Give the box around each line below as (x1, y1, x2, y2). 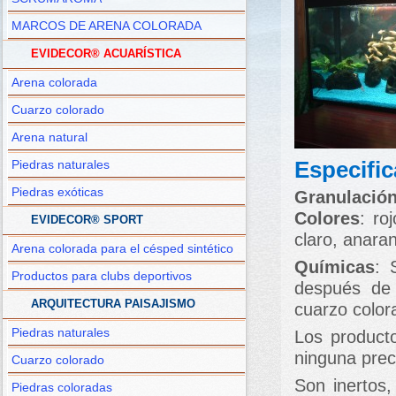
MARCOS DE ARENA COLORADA (11, 19, 202, 33)
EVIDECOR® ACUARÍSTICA (31, 48, 181, 60)
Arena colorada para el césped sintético (11, 242, 233, 255)
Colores (294, 209, 360, 228)
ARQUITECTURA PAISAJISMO (31, 298, 195, 310)
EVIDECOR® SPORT (31, 214, 143, 226)
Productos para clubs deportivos (11, 270, 192, 283)
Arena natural (11, 131, 88, 144)
